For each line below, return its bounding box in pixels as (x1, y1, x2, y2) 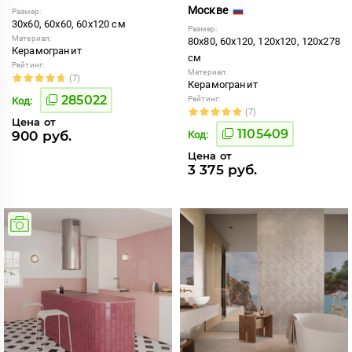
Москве (188, 3, 230, 16)
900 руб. (12, 127, 72, 144)
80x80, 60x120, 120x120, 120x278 (188, 35, 340, 47)
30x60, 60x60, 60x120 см (12, 17, 126, 30)
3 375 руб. (188, 161, 258, 178)
